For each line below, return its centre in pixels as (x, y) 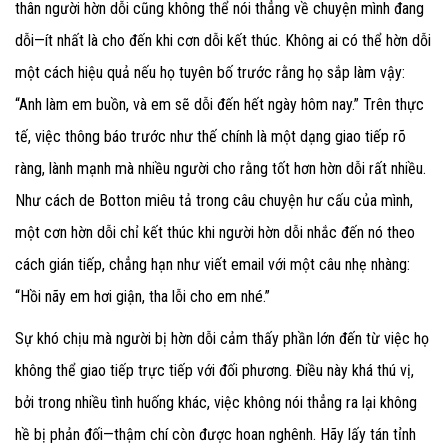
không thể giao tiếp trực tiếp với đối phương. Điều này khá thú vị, (214, 371)
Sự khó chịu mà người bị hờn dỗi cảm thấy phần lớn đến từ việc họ (222, 339)
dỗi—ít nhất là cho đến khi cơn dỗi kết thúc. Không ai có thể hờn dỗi (223, 41)
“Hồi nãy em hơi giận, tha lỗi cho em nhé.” (142, 297)
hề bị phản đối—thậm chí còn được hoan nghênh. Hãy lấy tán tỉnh (215, 435)
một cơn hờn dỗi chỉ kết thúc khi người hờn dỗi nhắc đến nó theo (215, 233)
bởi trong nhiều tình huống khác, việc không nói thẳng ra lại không (216, 403)
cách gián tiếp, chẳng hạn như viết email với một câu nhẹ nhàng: (212, 265)
